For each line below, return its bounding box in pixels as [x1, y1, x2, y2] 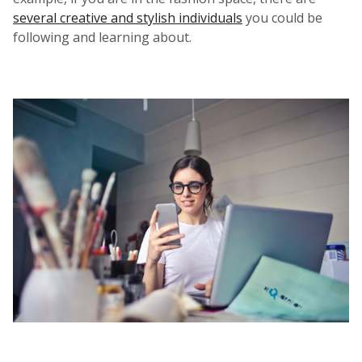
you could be [242, 8, 322, 27]
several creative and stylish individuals [13, 8, 242, 27]
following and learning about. [13, 27, 192, 46]
